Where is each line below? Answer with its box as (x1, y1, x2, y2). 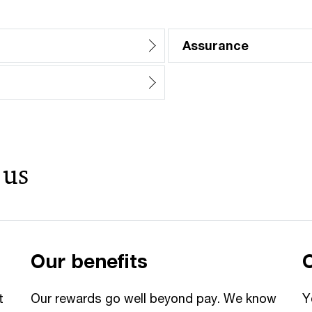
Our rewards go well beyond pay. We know (31, 290, 276, 306)
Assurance (182, 38, 249, 53)
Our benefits (31, 249, 148, 272)
